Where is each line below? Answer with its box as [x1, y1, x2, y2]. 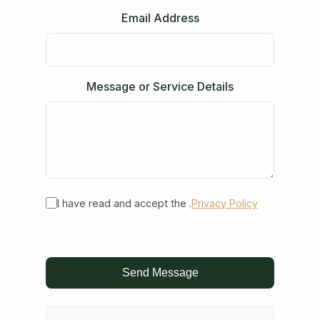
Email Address [121, 10, 199, 25]
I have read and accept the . [57, 196, 191, 209]
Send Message [121, 266, 199, 279]
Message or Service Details [86, 79, 234, 94]
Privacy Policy [191, 196, 258, 209]
